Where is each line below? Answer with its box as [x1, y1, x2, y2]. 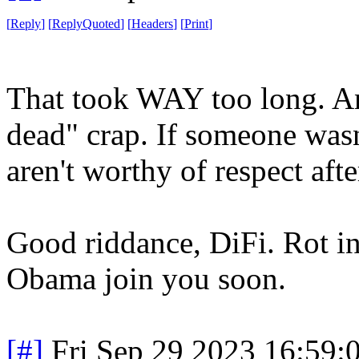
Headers [131, 16, 173, 30]
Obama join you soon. [6, 260, 286, 296]
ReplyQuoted [52, 16, 120, 30]
